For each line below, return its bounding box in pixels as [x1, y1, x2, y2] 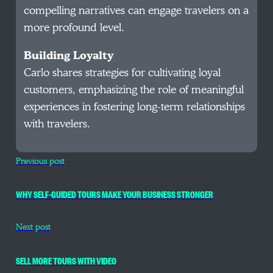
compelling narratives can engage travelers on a [24, 2, 249, 19]
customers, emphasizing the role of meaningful [24, 81, 244, 98]
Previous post [15, 154, 65, 168]
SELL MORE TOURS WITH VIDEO [15, 253, 116, 267]
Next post [15, 221, 51, 235]
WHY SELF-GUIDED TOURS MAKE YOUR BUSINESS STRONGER [15, 188, 213, 200]
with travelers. [24, 115, 91, 132]
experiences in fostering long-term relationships [24, 98, 246, 115]
